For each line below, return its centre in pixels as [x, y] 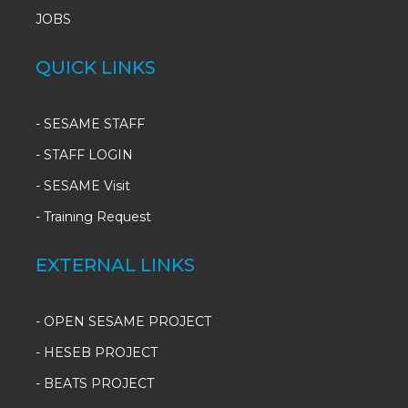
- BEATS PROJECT [95, 383]
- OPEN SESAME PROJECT [123, 321]
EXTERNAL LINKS [115, 265]
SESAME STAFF [94, 124]
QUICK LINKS [96, 67]
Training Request [97, 217]
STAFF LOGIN [88, 155]
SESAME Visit [87, 186]
